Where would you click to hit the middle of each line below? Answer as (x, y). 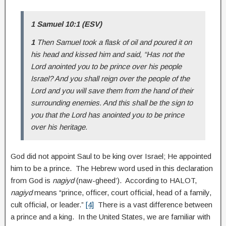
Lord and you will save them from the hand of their (112, 90)
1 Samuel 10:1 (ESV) (66, 24)
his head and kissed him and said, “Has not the (107, 54)
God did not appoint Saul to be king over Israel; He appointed (111, 156)
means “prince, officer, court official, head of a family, (123, 192)
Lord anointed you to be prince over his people (106, 66)
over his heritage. (59, 127)
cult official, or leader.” (48, 204)
